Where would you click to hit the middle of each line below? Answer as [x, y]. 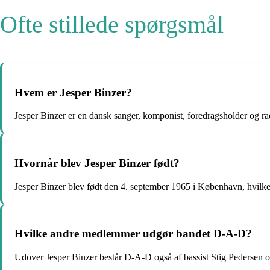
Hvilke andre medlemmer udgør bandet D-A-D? [133, 234]
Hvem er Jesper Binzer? [73, 92]
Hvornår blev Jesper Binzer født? [97, 163]
